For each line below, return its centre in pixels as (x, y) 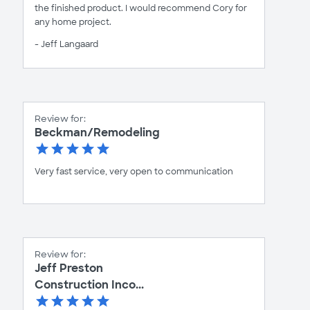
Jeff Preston (69, 268)
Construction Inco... (89, 285)
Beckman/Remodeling (97, 133)
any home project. (73, 22)
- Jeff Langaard (66, 45)
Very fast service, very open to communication (134, 172)
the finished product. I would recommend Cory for (141, 9)
